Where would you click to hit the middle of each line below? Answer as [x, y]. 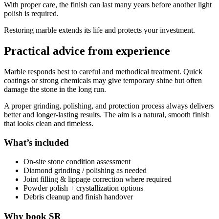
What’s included [36, 142]
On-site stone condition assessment [77, 161]
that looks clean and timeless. [49, 124]
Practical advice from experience [87, 51]
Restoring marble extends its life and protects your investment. [99, 30]
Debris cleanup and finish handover [78, 197]
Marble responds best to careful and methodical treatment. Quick [103, 72]
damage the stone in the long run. [55, 89]
